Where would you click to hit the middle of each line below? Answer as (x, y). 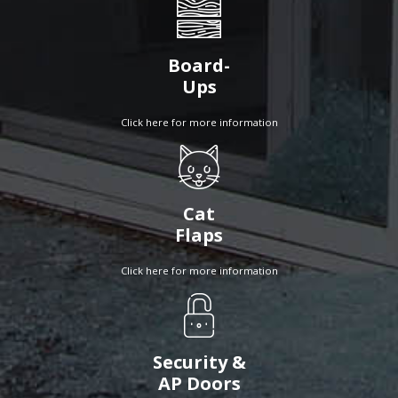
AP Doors (199, 384)
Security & (199, 362)
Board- (199, 66)
